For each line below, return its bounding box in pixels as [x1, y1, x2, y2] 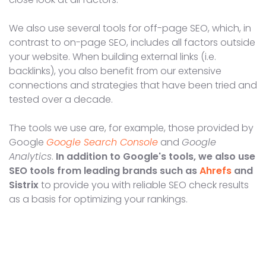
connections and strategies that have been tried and [9, 78, 257, 92]
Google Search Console [46, 135, 158, 149]
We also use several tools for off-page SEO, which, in [9, 21, 251, 35]
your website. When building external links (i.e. [9, 49, 216, 64]
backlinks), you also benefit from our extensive [9, 64, 221, 78]
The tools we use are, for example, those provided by [9, 121, 254, 135]
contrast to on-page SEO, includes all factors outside [9, 35, 255, 49]
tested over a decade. [9, 92, 113, 106]
